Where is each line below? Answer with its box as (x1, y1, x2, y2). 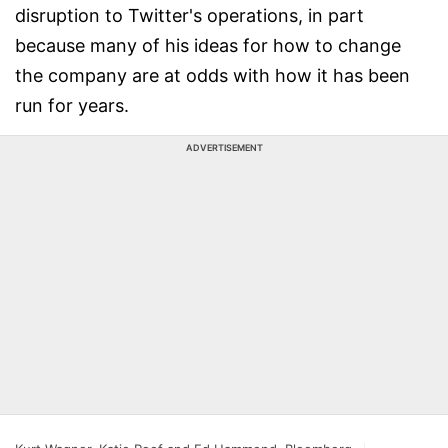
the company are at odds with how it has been (15, 65, 410, 86)
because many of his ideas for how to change (15, 35, 401, 56)
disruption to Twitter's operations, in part (15, 5, 364, 26)
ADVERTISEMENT (185, 142, 263, 153)
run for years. (15, 95, 129, 116)
